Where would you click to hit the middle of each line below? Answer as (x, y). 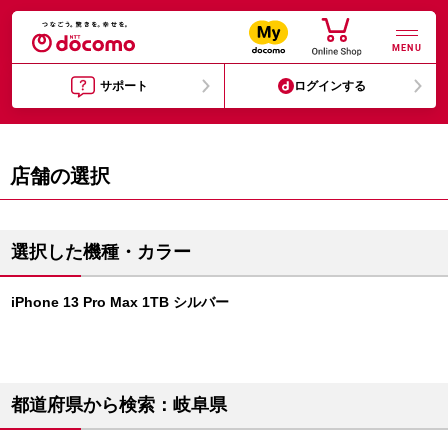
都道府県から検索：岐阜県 (119, 405)
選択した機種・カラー (101, 252)
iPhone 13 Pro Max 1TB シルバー (120, 302)
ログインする (330, 86)
